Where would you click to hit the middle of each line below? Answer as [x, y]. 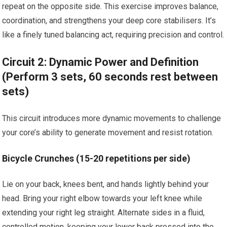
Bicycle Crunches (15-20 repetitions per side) [97, 158]
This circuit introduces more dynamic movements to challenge [112, 118]
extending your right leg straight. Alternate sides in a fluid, [104, 213]
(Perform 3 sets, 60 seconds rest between [110, 77]
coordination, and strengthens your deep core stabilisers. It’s [109, 21]
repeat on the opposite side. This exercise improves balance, [110, 6]
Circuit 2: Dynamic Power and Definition [101, 62]
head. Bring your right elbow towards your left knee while [102, 198]
